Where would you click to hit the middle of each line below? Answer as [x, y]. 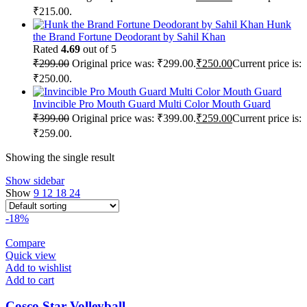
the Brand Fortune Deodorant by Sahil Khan [129, 36]
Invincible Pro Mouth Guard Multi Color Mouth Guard [152, 103]
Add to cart [30, 280]
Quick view [31, 255]
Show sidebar [35, 180]
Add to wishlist [38, 267]
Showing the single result [60, 157]
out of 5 [98, 49]
